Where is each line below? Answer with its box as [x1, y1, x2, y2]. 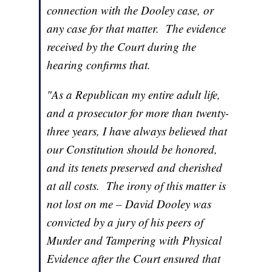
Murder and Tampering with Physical [47, 233, 222, 248]
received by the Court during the [47, 39, 197, 55]
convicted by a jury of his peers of [47, 214, 204, 230]
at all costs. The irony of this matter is [47, 178, 226, 194]
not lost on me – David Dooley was [47, 196, 212, 212]
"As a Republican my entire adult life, [47, 87, 221, 103]
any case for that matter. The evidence [47, 21, 226, 36]
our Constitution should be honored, [47, 141, 218, 157]
